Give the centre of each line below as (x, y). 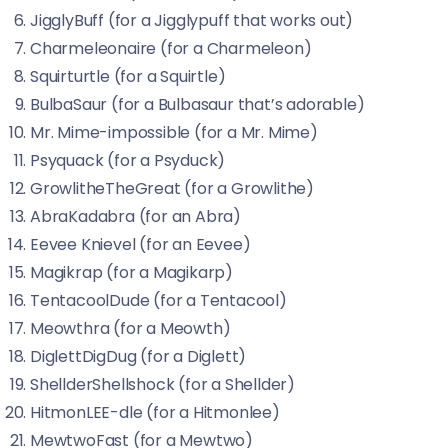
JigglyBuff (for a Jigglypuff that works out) (192, 20)
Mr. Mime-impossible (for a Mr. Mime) (174, 132)
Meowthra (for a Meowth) (130, 328)
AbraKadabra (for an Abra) (135, 216)
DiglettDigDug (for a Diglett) (138, 356)
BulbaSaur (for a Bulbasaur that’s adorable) (197, 104)
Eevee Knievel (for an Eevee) (140, 244)
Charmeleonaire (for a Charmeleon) (171, 48)
